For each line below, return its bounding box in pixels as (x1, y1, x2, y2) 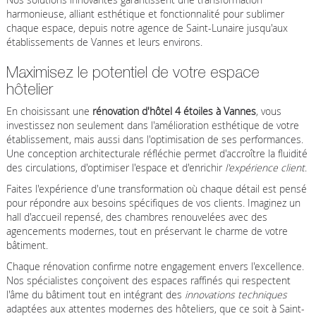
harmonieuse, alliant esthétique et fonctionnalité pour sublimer (6, 6, 284, 20)
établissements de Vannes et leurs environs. (6, 35, 202, 49)
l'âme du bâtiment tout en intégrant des (6, 287, 185, 301)
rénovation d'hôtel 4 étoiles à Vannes (92, 104, 256, 118)
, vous (255, 104, 281, 118)
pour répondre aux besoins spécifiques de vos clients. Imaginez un (6, 195, 300, 209)
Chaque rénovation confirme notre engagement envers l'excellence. (6, 259, 304, 273)
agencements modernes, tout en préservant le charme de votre (6, 224, 288, 238)
